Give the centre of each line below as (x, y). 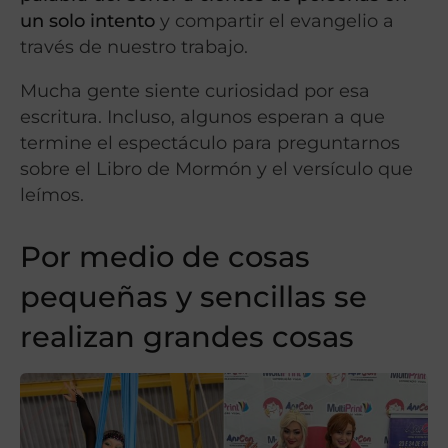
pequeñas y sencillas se (193, 296)
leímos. (52, 194)
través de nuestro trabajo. (134, 46)
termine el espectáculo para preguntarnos (210, 142)
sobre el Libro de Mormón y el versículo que (216, 168)
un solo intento (90, 20)
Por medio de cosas (165, 256)
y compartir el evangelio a (277, 20)
